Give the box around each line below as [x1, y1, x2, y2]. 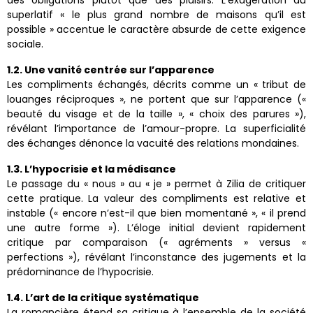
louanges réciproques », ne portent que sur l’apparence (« [7, 92, 306, 107]
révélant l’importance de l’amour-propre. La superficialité [7, 122, 306, 136]
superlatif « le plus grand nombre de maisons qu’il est [7, 8, 306, 22]
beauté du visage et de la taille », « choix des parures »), [7, 107, 306, 122]
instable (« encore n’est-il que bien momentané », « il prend [7, 206, 306, 221]
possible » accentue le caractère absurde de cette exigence [7, 22, 306, 37]
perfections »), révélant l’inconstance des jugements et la [7, 250, 306, 265]
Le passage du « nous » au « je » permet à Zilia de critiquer [7, 177, 306, 191]
